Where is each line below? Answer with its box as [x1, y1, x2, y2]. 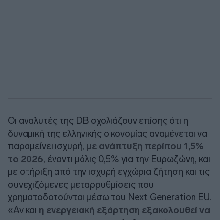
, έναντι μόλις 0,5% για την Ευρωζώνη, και [43, 153, 210, 165]
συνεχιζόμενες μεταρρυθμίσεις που [8, 178, 154, 190]
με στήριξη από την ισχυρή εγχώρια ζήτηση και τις [8, 165, 210, 177]
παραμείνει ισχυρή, [8, 140, 86, 152]
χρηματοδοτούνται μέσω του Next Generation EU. [8, 191, 211, 203]
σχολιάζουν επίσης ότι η [89, 114, 188, 126]
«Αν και [8, 204, 39, 216]
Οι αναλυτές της [8, 114, 76, 126]
